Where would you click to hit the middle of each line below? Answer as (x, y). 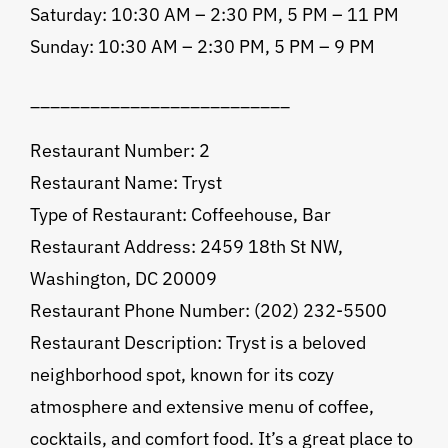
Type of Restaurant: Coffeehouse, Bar (180, 215)
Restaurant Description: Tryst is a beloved (197, 343)
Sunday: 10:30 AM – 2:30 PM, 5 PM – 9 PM (202, 47)
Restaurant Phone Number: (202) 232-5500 (208, 311)
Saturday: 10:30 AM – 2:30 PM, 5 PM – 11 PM (214, 15)
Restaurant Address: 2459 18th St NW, (186, 247)
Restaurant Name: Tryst (125, 183)
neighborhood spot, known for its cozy (181, 375)
